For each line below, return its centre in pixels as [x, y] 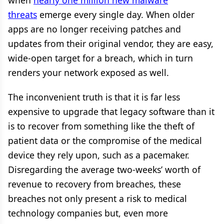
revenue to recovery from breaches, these [94, 184]
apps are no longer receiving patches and [94, 29]
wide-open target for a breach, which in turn [100, 58]
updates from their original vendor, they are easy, [111, 43]
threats [22, 14]
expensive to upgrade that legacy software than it [111, 111]
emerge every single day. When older [116, 14]
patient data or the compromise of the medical [105, 140]
